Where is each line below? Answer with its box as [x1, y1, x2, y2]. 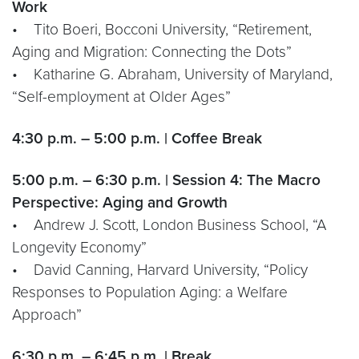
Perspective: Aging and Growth [12, 193, 228, 212]
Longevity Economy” [12, 238, 147, 256]
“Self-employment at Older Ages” [12, 87, 231, 106]
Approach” [12, 305, 82, 324]
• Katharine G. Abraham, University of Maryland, [12, 65, 333, 83]
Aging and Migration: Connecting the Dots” [12, 42, 292, 61]
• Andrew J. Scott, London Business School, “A [12, 216, 326, 234]
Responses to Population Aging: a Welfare [12, 283, 288, 301]
